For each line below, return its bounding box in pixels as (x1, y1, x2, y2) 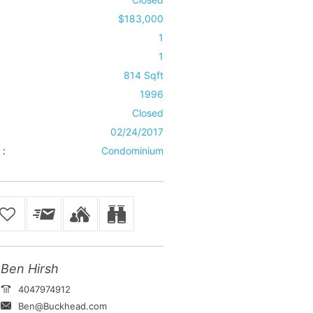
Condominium (101, 145, 163, 156)
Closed (131, 107, 163, 119)
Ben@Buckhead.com (17, 300, 107, 312)
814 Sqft (123, 69, 163, 81)
